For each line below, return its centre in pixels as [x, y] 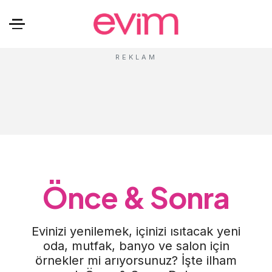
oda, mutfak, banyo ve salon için [136, 246]
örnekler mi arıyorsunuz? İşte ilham [136, 261]
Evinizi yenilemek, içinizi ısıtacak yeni [136, 232]
